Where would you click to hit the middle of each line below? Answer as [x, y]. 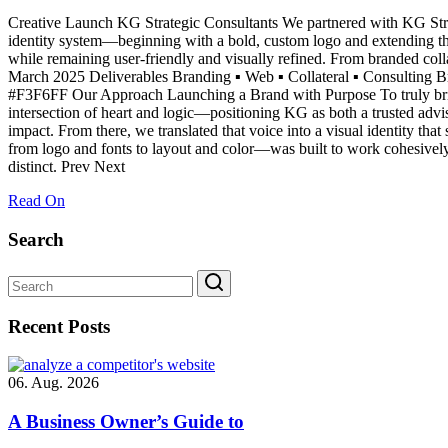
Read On [36, 201]
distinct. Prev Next [66, 167]
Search [36, 240]
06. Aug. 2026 [53, 383]
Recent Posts [59, 326]
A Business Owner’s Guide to [126, 421]
